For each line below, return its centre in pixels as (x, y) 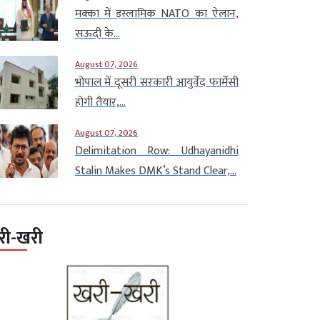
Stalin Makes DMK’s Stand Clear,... (155, 171)
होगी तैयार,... (100, 102)
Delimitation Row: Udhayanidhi (156, 151)
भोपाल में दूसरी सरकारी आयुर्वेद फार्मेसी (156, 82)
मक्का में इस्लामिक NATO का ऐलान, (156, 14)
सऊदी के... (97, 34)
